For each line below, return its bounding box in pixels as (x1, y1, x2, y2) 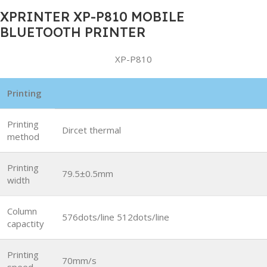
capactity (7, 217, 44, 229)
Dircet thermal (62, 123, 121, 136)
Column (7, 204, 37, 217)
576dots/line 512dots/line (62, 210, 169, 223)
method (7, 130, 39, 142)
